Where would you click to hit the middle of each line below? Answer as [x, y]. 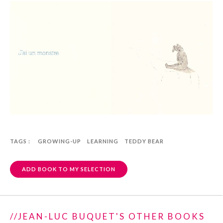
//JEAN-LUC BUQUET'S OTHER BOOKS [108, 216]
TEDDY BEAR [144, 141]
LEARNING [103, 141]
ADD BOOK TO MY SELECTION [69, 169]
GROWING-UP [59, 141]
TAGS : [20, 141]
